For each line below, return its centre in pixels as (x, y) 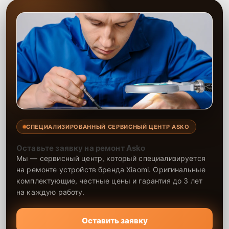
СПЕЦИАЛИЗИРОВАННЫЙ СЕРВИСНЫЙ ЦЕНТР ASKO (108, 127)
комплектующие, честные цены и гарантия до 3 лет (110, 180)
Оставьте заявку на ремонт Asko (81, 148)
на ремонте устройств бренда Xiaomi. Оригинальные (111, 169)
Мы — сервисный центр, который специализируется (111, 158)
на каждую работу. (51, 192)
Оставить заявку (114, 220)
